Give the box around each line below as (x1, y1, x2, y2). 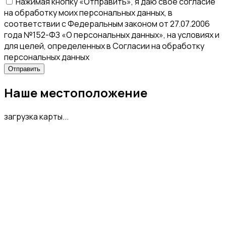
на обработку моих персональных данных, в (4, 7, 173, 18)
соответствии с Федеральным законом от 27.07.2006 (4, 18, 210, 29)
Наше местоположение (4, 84, 147, 101)
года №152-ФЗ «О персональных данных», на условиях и (4, 29, 219, 40)
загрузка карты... (4, 110, 69, 122)
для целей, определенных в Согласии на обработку (4, 40, 204, 51)
